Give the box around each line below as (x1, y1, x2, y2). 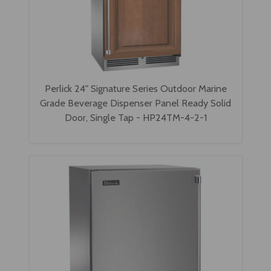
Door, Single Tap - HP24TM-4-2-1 (64, 111, 207, 123)
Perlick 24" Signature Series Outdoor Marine (44, 82, 227, 94)
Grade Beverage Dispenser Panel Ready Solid (40, 96, 231, 109)
